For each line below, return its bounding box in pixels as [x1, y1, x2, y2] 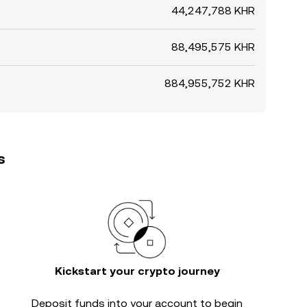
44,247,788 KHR [171, 4, 255, 17]
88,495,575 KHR [171, 40, 255, 53]
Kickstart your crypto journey [54, 265, 220, 278]
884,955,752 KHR [164, 77, 255, 90]
